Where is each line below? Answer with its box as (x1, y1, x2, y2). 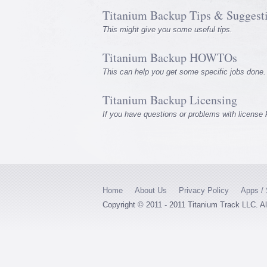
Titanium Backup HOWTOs (103, 49, 237, 66)
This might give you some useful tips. (103, 25, 232, 34)
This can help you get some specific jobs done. (103, 67, 266, 76)
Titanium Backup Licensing (103, 92, 237, 108)
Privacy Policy (179, 186, 229, 195)
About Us (135, 186, 167, 195)
